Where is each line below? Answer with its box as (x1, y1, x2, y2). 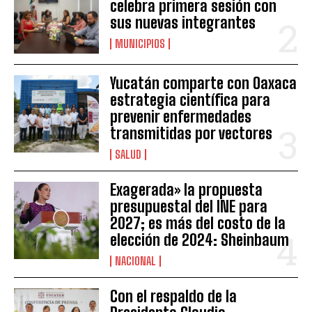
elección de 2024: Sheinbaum (110, 231, 290, 250)
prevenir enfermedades (110, 107, 252, 127)
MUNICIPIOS (115, 37, 166, 51)
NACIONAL (115, 254, 157, 268)
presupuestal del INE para (110, 197, 268, 217)
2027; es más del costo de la (110, 214, 286, 233)
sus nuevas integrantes (110, 13, 256, 33)
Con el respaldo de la (110, 287, 237, 306)
